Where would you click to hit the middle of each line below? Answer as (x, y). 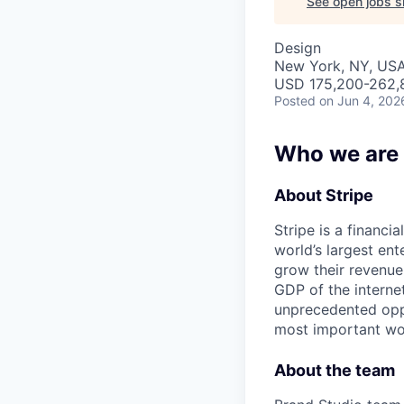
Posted (295, 101)
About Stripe (324, 195)
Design (298, 48)
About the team (335, 370)
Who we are (336, 154)
